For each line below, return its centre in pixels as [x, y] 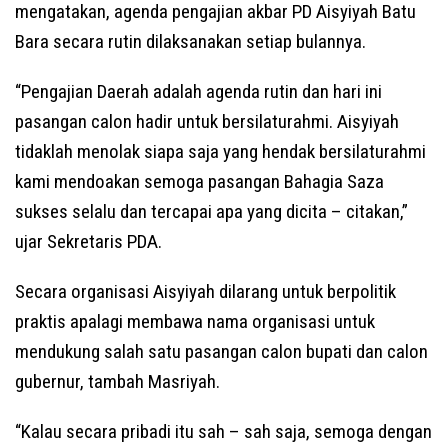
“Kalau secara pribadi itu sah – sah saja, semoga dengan [223, 431]
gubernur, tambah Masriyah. [117, 381]
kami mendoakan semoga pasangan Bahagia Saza [199, 181]
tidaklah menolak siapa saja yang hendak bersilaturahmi [220, 151]
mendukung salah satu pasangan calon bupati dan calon [221, 351]
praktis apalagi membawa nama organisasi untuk [195, 321]
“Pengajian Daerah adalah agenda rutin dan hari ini [198, 91]
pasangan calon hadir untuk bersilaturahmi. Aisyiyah [207, 121]
